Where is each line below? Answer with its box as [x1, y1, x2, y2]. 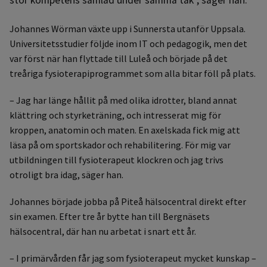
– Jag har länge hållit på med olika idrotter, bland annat [10, 94, 237, 106]
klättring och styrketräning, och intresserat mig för [10, 108, 221, 121]
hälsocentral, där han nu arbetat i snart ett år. [10, 225, 196, 237]
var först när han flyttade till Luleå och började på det [10, 52, 228, 64]
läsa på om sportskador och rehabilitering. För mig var [10, 138, 231, 151]
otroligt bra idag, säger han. [10, 168, 123, 181]
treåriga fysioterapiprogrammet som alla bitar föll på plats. [10, 67, 256, 79]
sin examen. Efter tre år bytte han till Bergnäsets [10, 210, 210, 222]
